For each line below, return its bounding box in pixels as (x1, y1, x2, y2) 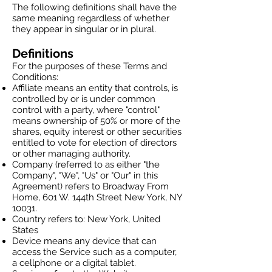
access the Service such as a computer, (12, 246, 177, 257)
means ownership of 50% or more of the (12, 115, 180, 126)
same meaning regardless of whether (12, 13, 169, 24)
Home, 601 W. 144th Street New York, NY (12, 192, 182, 203)
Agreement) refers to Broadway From (12, 181, 169, 192)
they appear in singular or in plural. (12, 24, 156, 35)
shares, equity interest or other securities (12, 126, 182, 137)
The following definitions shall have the (12, 2, 177, 13)
